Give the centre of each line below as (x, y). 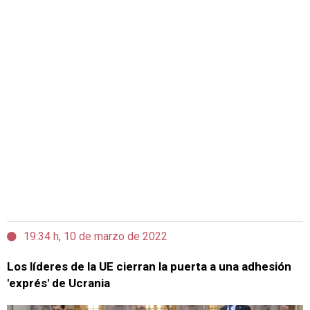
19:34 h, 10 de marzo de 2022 (95, 236)
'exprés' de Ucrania (58, 283)
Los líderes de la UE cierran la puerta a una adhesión (149, 266)
